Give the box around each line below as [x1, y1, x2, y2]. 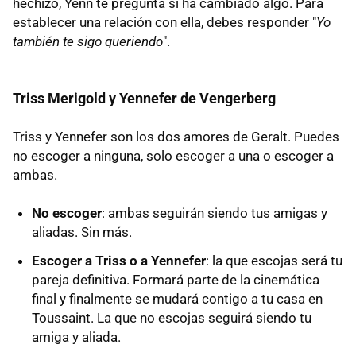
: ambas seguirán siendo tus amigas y [102, 205, 327, 222]
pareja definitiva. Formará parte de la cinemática [32, 272, 319, 288]
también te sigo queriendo [13, 33, 163, 50]
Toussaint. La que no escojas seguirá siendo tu [32, 310, 311, 327]
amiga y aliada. [32, 329, 121, 346]
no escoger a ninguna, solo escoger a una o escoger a [13, 148, 334, 164]
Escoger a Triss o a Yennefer [32, 253, 206, 269]
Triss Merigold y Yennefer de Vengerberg [13, 90, 276, 107]
